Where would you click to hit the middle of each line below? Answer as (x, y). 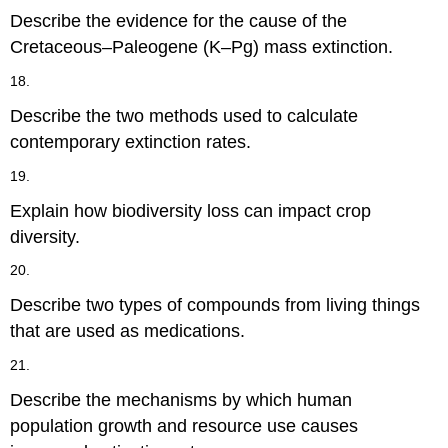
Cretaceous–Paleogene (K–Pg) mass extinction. (202, 47)
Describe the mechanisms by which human (181, 399)
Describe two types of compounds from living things (215, 305)
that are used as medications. (128, 331)
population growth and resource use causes (184, 425)
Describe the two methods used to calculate (184, 115)
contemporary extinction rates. (131, 141)
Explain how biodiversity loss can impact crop (191, 210)
